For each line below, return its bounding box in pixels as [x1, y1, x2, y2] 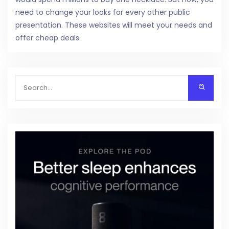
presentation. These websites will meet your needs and [15, 19, 212, 30]
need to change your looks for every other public [15, 7, 190, 17]
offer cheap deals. [15, 32, 81, 43]
